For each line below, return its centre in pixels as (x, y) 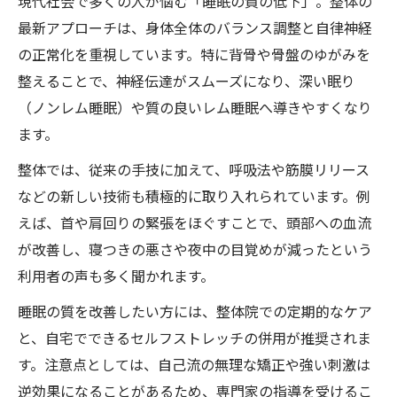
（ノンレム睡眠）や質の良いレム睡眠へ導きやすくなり (195, 107)
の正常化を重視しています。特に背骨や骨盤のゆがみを (194, 54)
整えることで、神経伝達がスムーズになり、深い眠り (187, 81)
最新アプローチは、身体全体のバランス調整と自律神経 (195, 27)
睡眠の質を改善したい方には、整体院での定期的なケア (195, 311)
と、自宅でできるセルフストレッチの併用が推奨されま (195, 338)
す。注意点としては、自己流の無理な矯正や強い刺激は (194, 364)
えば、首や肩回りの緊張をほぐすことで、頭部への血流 (195, 222)
